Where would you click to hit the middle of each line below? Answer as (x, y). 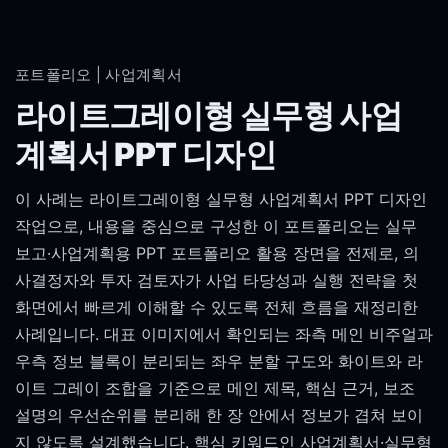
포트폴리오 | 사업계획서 (98, 75)
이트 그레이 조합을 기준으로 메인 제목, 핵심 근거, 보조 (215, 388)
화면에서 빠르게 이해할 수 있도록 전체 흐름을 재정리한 (216, 307)
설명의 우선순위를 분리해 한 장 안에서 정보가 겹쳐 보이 (219, 415)
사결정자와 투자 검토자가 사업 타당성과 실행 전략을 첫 (216, 280)
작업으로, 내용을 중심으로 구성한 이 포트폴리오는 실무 (216, 226)
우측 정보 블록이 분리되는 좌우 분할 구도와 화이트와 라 (219, 361)
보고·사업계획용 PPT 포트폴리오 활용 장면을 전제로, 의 (217, 253)
